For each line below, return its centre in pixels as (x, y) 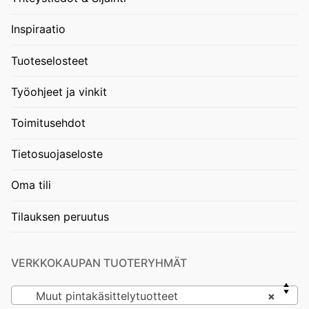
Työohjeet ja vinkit (59, 91)
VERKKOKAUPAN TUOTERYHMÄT (99, 263)
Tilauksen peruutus (60, 216)
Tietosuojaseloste (57, 154)
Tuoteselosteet (50, 60)
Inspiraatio (38, 29)
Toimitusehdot (48, 123)
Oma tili (31, 185)
